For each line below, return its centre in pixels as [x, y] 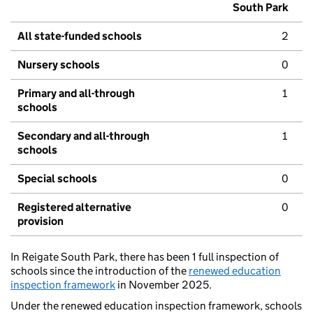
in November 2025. [163, 285]
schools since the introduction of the [100, 271]
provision [41, 221]
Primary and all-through [76, 94]
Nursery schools [59, 65]
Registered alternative [74, 208]
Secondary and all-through [83, 136]
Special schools [57, 179]
